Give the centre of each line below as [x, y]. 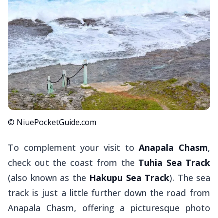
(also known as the [47, 177]
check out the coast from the [73, 162]
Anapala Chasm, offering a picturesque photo [109, 208]
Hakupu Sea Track [127, 177]
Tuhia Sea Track [174, 162]
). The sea [190, 177]
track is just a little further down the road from [109, 192]
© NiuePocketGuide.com [52, 122]
